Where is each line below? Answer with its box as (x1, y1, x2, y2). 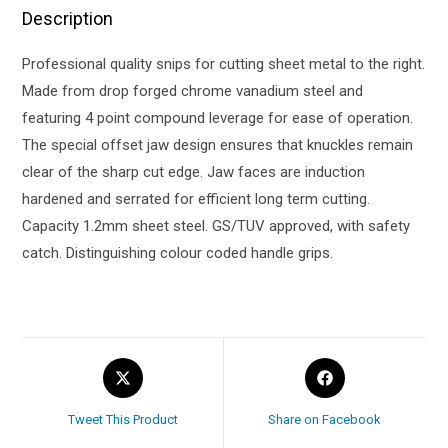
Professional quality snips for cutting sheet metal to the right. (22, 54, 426, 73)
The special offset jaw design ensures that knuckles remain (22, 135, 414, 154)
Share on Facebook (268, 411, 382, 427)
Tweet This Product (67, 411, 178, 427)
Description (22, 7, 114, 29)
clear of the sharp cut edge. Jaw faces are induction (22, 162, 366, 181)
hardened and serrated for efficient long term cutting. (22, 189, 371, 208)
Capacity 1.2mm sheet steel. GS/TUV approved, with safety (22, 216, 411, 235)
